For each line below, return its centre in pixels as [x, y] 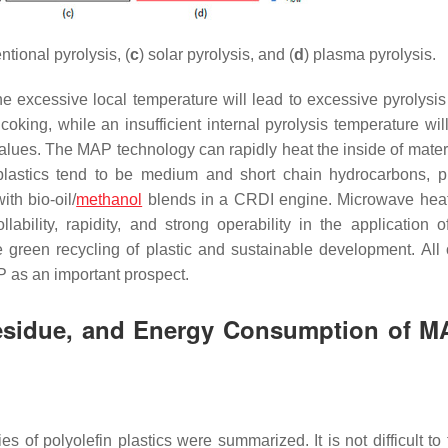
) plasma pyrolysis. [369, 54]
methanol [109, 199]
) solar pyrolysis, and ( [216, 54]
